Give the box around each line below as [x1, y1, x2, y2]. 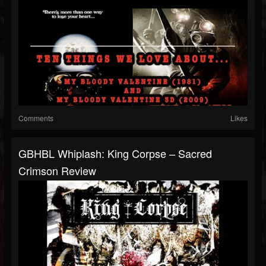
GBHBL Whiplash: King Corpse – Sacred [18, 145, 212, 161]
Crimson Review [18, 163, 96, 179]
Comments [18, 113, 53, 123]
